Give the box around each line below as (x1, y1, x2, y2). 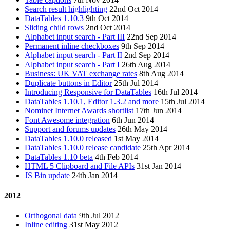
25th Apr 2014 (143, 143, 190, 152)
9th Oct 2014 (86, 13, 128, 23)
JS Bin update (25, 170, 70, 180)
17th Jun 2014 (136, 106, 182, 115)
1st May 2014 (114, 133, 159, 143)
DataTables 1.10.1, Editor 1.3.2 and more (25, 97, 159, 106)
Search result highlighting (25, 4, 107, 13)
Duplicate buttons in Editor (25, 78, 112, 87)
